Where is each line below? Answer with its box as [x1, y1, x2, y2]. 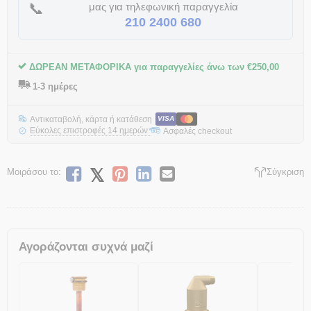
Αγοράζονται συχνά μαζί [19, 239, 153, 253]
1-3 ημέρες [33, 81, 78, 92]
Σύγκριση [267, 167, 304, 178]
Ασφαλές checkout [163, 126, 232, 136]
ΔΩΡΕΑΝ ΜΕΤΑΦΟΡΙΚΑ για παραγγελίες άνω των [26, 62, 247, 73]
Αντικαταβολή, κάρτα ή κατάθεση [30, 114, 152, 124]
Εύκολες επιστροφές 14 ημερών [30, 126, 148, 136]
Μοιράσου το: [7, 167, 61, 178]
